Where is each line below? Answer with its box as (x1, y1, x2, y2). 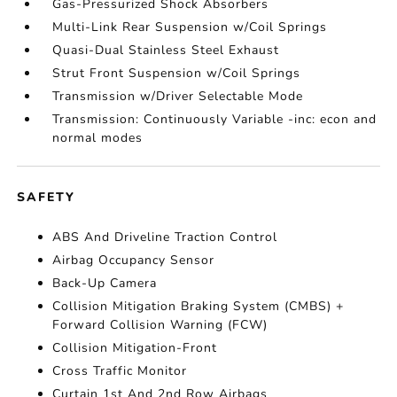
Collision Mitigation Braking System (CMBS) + (52, 298, 345, 315)
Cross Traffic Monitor (52, 362, 188, 380)
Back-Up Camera (52, 275, 158, 292)
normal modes (52, 129, 144, 147)
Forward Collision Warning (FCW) (52, 316, 269, 334)
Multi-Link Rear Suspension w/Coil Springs (52, 19, 328, 36)
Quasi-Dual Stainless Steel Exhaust (52, 42, 280, 59)
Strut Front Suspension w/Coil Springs (52, 65, 301, 82)
